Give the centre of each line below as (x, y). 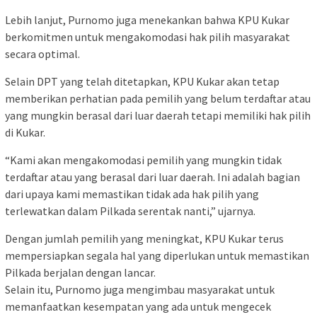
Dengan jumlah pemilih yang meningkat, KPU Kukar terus (144, 238)
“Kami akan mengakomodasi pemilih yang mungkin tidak (143, 160)
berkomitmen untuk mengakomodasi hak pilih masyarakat (148, 36)
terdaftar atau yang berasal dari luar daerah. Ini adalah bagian (152, 177)
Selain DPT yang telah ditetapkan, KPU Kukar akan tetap (142, 81)
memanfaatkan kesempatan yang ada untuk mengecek (138, 306)
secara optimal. (42, 53)
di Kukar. (25, 132)
